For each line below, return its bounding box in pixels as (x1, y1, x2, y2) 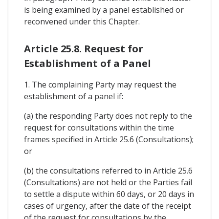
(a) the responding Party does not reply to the (24, 110, 192, 122)
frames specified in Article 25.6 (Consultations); (24, 134, 194, 145)
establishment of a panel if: (24, 91, 123, 102)
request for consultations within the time (24, 122, 174, 133)
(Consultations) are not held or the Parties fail (24, 177, 192, 188)
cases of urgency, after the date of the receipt (24, 200, 191, 212)
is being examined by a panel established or (24, 4, 184, 16)
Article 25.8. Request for (24, 42, 143, 56)
